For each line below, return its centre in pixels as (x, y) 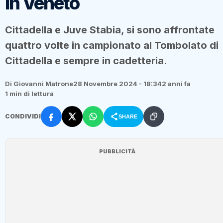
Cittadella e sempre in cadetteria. (86, 60)
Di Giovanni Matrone (39, 83)
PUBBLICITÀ (117, 151)
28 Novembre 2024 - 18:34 (117, 83)
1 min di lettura (29, 93)
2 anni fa (176, 83)
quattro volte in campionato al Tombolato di (112, 45)
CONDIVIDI (23, 116)
